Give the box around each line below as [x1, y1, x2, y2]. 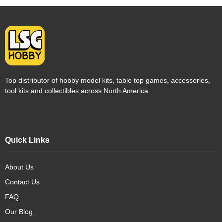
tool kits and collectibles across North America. [5, 86, 150, 95]
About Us [5, 163, 34, 171]
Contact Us [5, 177, 40, 186]
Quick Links [5, 135, 50, 144]
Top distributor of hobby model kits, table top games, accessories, [5, 76, 210, 84]
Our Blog [5, 207, 33, 216]
